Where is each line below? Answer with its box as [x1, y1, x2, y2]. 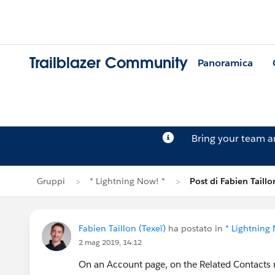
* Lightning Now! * [90, 176, 165, 187]
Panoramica [198, 56, 253, 70]
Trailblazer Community [29, 53, 188, 73]
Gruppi [37, 176, 65, 187]
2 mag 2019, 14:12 [79, 237, 142, 247]
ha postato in [166, 223, 225, 234]
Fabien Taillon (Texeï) [79, 223, 166, 234]
